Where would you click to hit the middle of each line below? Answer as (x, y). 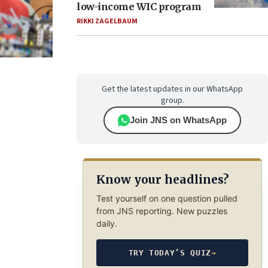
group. (172, 100)
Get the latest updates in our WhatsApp (172, 89)
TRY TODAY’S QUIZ (170, 252)
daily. (106, 223)
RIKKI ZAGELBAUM (107, 21)
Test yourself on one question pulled (167, 198)
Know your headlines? (162, 180)
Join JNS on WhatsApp (178, 120)
